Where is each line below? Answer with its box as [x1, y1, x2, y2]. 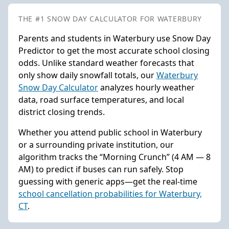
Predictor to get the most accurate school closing [18, 44, 210, 56]
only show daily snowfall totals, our [18, 69, 156, 81]
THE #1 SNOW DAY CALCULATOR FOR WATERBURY [18, 13, 202, 24]
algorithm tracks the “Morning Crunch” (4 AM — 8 [18, 151, 211, 163]
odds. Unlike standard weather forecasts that [18, 57, 194, 68]
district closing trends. [18, 106, 105, 118]
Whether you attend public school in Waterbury [18, 126, 202, 138]
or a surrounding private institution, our [18, 139, 174, 150]
